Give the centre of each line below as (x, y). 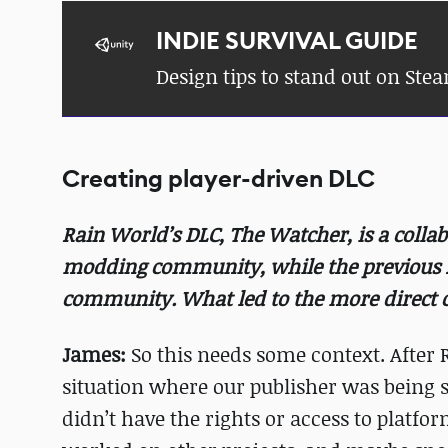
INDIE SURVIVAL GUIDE (287, 41)
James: (96, 354)
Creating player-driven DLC (218, 179)
